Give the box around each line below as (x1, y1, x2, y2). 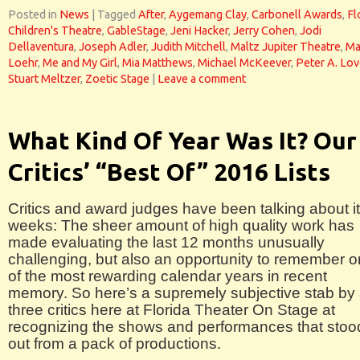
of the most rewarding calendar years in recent (8, 268, 327, 284)
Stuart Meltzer (8, 72, 80, 85)
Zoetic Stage (85, 72, 149, 85)
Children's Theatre (8, 24, 102, 37)
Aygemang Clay (169, 8, 247, 21)
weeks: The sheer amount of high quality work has (8, 217, 354, 234)
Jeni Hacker (170, 24, 228, 37)
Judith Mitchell (151, 40, 226, 53)
